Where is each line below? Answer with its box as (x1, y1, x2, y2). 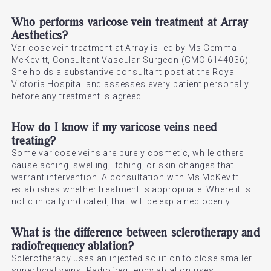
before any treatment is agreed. (11, 91, 144, 101)
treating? (11, 132, 56, 148)
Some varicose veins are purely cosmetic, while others (11, 148, 245, 158)
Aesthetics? (11, 27, 68, 42)
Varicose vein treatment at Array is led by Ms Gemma (11, 43, 237, 53)
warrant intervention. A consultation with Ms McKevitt (11, 172, 240, 182)
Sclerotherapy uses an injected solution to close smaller (11, 253, 252, 263)
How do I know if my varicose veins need (11, 119, 217, 134)
